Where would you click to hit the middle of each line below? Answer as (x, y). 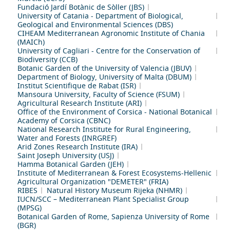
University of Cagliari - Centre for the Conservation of (109, 50)
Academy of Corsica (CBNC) (64, 120)
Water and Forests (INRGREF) (67, 138)
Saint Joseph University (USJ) (66, 155)
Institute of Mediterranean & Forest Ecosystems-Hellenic (114, 172)
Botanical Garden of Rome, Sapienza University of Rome (113, 216)
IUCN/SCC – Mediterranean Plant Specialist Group (103, 199)
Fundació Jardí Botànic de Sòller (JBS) (81, 7)
